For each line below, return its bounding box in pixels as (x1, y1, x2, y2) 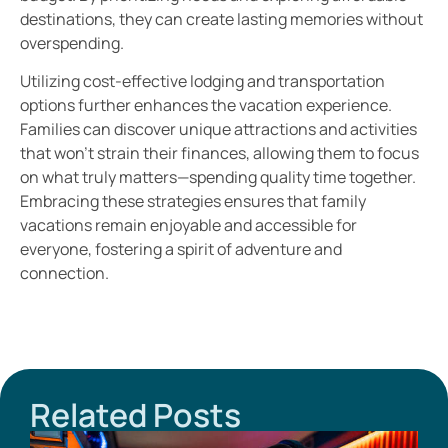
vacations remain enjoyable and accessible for (20, 214, 357, 237)
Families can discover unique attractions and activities (20, 118, 417, 141)
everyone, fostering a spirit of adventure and (20, 238, 342, 261)
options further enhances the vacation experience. (20, 94, 392, 117)
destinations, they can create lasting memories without (20, 7, 423, 30)
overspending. (20, 31, 124, 54)
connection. (20, 262, 109, 285)
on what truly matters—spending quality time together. (20, 166, 416, 189)
